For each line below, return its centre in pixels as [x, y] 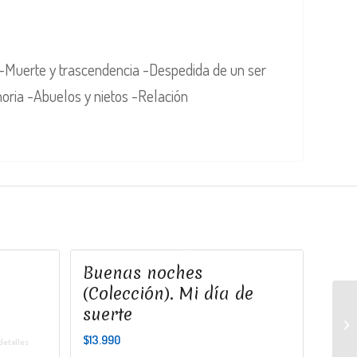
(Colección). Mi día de [168, 293]
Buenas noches [142, 273]
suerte [107, 314]
